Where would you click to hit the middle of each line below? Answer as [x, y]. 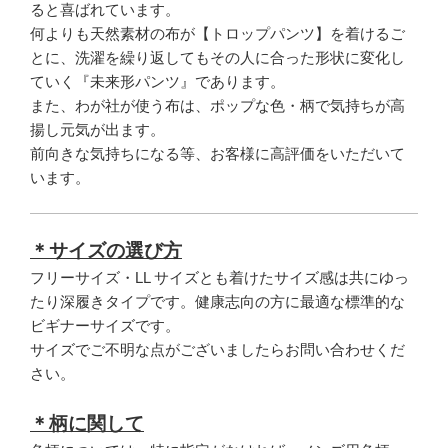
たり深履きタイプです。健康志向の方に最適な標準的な [217, 302]
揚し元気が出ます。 [97, 130]
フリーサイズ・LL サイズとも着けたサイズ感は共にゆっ [219, 278]
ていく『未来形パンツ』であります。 [157, 82]
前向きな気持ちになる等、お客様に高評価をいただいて [217, 154]
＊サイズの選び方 [106, 251]
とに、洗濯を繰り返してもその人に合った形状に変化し [217, 58]
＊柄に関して [87, 423]
